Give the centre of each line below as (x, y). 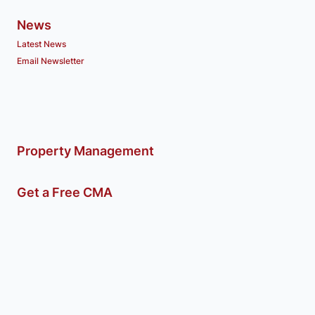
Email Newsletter (51, 61)
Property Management (85, 151)
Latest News (41, 44)
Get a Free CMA (65, 193)
